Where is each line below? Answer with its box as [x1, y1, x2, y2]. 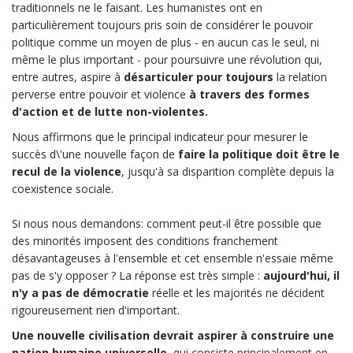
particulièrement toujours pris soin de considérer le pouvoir [12, 17, 313, 32]
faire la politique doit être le [178, 147, 340, 162]
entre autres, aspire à [12, 69, 124, 84]
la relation [273, 69, 327, 84]
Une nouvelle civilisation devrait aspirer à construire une [12, 328, 334, 343]
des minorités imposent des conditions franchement [12, 233, 278, 248]
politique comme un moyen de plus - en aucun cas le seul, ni [12, 35, 319, 50]
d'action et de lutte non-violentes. [12, 104, 208, 119]
